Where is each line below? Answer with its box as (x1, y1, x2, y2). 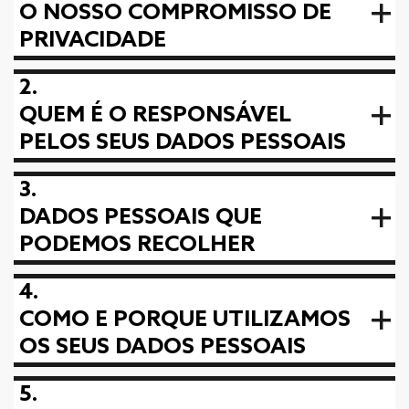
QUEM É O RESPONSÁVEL (19, 102, 291, 129)
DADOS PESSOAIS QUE (19, 204, 262, 231)
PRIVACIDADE (19, 27, 166, 54)
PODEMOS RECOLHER (19, 232, 255, 258)
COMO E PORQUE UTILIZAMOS (19, 307, 351, 333)
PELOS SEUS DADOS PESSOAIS (19, 130, 346, 156)
